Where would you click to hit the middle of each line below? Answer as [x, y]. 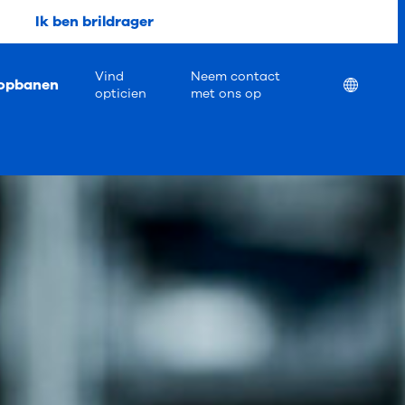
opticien [120, 93]
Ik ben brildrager [94, 22]
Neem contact [235, 76]
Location [371, 84]
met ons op [226, 93]
